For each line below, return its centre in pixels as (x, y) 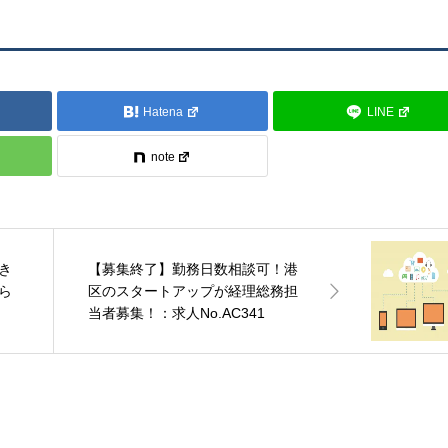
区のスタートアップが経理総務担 (193, 291)
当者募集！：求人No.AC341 (177, 313)
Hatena (163, 112)
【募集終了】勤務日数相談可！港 (193, 269)
